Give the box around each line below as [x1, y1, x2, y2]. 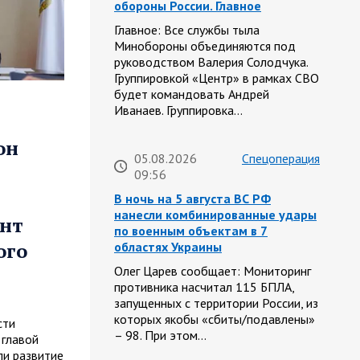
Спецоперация [242, 150, 320, 167]
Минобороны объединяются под [114, 38, 296, 55]
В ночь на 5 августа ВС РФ [114, 190, 271, 207]
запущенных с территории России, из [114, 295, 318, 312]
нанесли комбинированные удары [114, 207, 317, 223]
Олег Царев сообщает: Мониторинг [114, 263, 311, 280]
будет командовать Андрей [114, 86, 269, 103]
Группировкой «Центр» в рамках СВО [114, 70, 319, 87]
